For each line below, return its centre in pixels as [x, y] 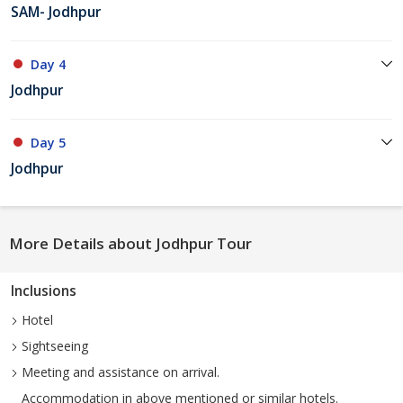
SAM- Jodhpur [56, 13]
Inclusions [44, 291]
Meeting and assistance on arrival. [119, 372]
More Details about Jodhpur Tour [130, 244]
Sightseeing [53, 346]
